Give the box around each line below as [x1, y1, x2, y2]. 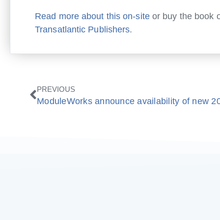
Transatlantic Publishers [35, 25, 130, 34]
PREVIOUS [37, 85, 76, 93]
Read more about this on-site [35, 11, 150, 21]
